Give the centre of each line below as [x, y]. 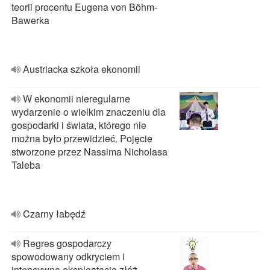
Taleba [26, 165]
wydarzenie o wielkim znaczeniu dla [89, 112]
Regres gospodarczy [67, 243]
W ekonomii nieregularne [77, 99]
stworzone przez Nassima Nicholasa [89, 152]
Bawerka [30, 20]
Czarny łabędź [54, 214]
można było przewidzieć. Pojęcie [82, 138]
